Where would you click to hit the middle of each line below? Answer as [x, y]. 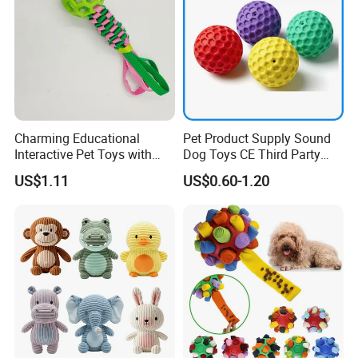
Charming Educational [78, 138]
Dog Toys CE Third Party [251, 154]
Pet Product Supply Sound [257, 138]
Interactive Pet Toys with [84, 154]
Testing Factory [226, 170]
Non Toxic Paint [60, 170]
